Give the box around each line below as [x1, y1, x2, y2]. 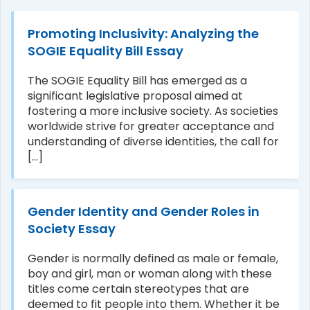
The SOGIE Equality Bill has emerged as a [28, 72, 247, 89]
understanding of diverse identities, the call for [28, 133, 279, 149]
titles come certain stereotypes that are [28, 280, 249, 297]
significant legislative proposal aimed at [28, 87, 243, 104]
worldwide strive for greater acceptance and [28, 118, 274, 134]
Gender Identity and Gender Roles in [28, 202, 259, 220]
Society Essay [28, 219, 116, 237]
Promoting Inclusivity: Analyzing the [28, 24, 259, 42]
